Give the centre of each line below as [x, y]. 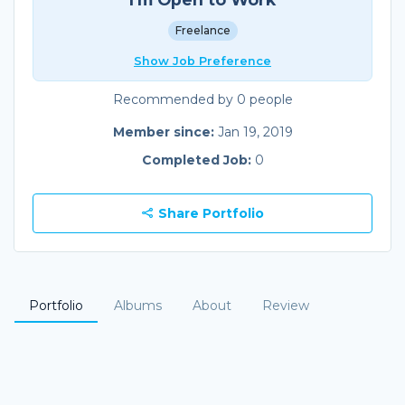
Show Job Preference [202, 61]
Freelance [202, 30]
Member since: [165, 132]
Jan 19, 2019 [255, 132]
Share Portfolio [209, 213]
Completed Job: [198, 160]
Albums [138, 305]
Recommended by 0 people [202, 99]
